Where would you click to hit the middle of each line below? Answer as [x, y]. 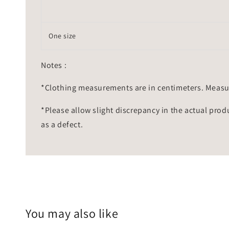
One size [62, 36]
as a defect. [62, 124]
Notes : [55, 65]
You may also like [72, 213]
